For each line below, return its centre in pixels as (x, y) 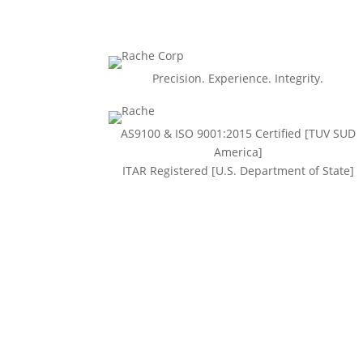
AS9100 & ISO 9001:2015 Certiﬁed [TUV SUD (238, 134)
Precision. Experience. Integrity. (238, 78)
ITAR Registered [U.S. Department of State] (238, 171)
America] (238, 152)
